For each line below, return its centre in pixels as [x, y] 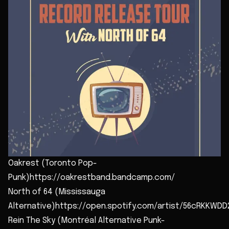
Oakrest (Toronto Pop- [53, 163]
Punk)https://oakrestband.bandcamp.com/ [91, 178]
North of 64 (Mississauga [57, 192]
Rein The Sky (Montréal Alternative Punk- [87, 221]
